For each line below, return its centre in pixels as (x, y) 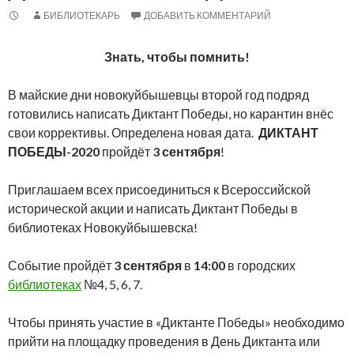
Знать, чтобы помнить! (177, 57)
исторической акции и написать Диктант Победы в (153, 209)
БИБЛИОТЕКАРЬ (82, 16)
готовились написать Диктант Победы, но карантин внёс (171, 114)
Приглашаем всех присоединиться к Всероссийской (159, 190)
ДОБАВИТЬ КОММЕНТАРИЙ (207, 16)
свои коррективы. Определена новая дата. (133, 133)
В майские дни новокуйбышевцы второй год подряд (158, 95)
